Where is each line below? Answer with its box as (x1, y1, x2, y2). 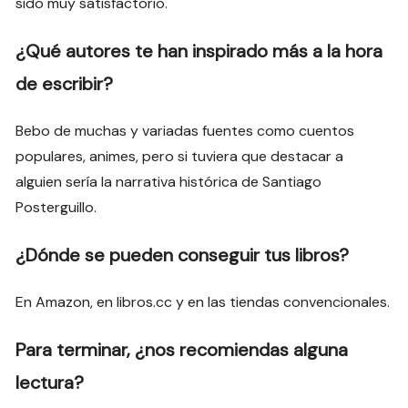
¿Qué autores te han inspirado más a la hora (15, 39, 383, 64)
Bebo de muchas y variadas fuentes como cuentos (15, 121, 355, 141)
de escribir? (15, 72, 114, 97)
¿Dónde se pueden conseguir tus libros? (15, 243, 350, 268)
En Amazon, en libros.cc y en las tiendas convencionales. (15, 292, 391, 312)
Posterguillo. (15, 198, 97, 218)
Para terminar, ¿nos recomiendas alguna (15, 338, 349, 362)
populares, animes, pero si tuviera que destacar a (15, 147, 344, 167)
